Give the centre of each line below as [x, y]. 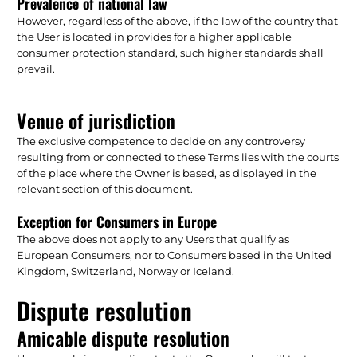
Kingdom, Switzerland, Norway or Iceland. [126, 271]
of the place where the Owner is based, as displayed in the [167, 173]
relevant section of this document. [105, 188]
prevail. [36, 68]
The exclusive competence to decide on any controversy [161, 141]
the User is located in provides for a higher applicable [155, 36]
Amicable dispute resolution [124, 337]
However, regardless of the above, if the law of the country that [178, 20]
